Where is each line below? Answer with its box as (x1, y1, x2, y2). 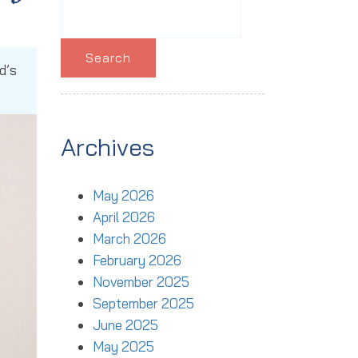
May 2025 (93, 338, 154, 355)
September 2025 (93, 295, 194, 312)
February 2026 (93, 252, 181, 268)
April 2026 (93, 209, 155, 225)
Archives (61, 132, 154, 162)
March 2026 (93, 230, 166, 247)
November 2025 (93, 273, 189, 290)
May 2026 (93, 187, 154, 204)
